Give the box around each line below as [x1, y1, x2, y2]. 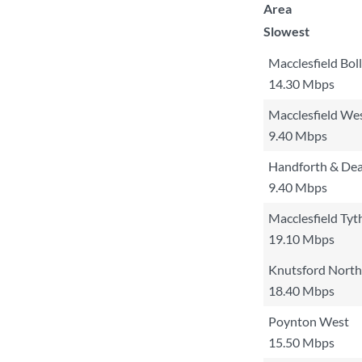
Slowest [263, 23, 309, 39]
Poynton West [268, 314, 349, 329]
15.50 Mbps [268, 335, 335, 350]
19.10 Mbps [268, 231, 335, 246]
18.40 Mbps [268, 283, 335, 298]
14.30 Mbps [268, 76, 335, 91]
